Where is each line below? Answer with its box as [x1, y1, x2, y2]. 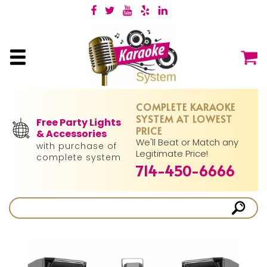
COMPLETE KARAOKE [136, 100, 236, 113]
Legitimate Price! [136, 147, 209, 160]
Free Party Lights [36, 116, 122, 129]
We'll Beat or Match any [136, 136, 239, 148]
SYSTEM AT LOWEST [136, 112, 233, 125]
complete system [36, 151, 122, 163]
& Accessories [36, 127, 107, 141]
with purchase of [36, 140, 117, 152]
